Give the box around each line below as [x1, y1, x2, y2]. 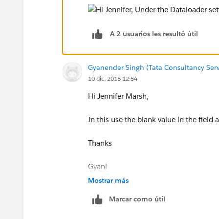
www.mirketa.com [88, 185, 150, 195]
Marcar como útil [109, 194, 165, 203]
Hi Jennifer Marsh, [88, 91, 149, 101]
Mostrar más [88, 175, 129, 185]
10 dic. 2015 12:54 [88, 74, 137, 83]
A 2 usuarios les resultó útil [110, 29, 198, 39]
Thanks [88, 138, 112, 148]
